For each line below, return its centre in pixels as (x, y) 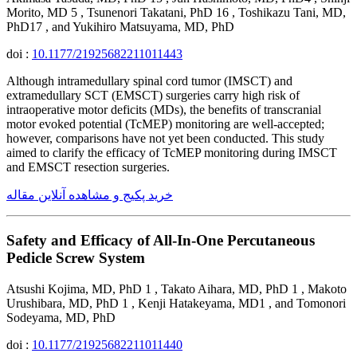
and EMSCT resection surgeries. (88, 167)
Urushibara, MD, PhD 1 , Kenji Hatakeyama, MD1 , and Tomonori (176, 303)
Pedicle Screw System (76, 257)
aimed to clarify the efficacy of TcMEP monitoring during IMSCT (172, 153)
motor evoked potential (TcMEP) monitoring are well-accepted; (165, 124)
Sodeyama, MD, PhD (61, 317)
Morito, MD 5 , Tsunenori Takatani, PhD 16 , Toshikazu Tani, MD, (176, 13)
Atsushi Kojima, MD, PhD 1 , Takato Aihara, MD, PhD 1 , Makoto (177, 288)
